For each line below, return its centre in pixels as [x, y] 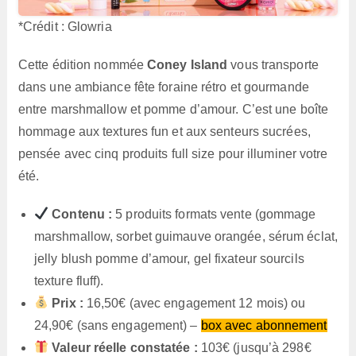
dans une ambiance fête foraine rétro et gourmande [163, 87]
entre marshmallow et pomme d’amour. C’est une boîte [173, 109]
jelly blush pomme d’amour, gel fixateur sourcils [169, 258]
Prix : [68, 303]
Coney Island [188, 64]
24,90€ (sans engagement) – [117, 325]
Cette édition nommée [83, 64]
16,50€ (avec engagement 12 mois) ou [194, 303]
